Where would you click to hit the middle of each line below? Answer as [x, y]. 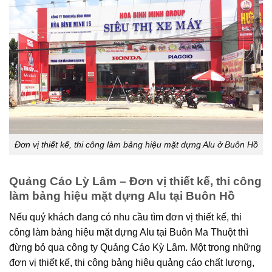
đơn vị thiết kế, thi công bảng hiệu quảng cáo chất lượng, [132, 262]
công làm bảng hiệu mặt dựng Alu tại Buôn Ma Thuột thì [129, 232]
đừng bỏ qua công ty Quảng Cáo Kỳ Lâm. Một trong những [135, 247]
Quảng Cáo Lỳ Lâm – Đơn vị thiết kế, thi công [135, 182]
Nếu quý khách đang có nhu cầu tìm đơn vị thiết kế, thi [125, 217]
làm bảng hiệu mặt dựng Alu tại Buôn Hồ [122, 196]
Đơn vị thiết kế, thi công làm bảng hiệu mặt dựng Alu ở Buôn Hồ [136, 144]
